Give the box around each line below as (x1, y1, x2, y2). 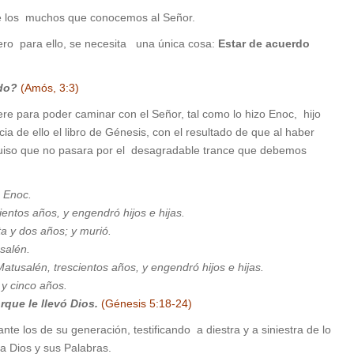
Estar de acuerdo (218, 37, 310, 51)
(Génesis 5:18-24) (101, 297, 192, 311)
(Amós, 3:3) (21, 81, 79, 95)
